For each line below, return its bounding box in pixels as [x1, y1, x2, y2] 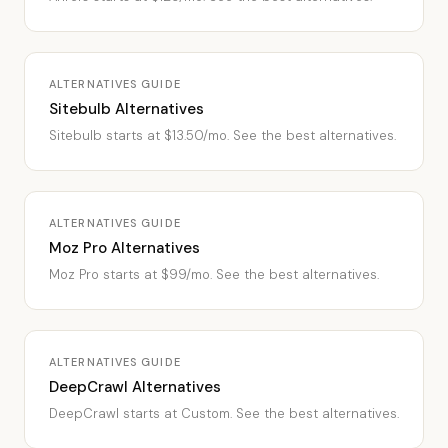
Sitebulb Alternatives [49, 99, 204, 119]
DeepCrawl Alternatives [49, 377, 221, 397]
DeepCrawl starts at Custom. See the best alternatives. [49, 405, 399, 422]
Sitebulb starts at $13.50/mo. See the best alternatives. [49, 127, 396, 144]
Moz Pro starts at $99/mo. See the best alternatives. [49, 266, 379, 283]
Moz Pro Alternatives [49, 238, 200, 258]
